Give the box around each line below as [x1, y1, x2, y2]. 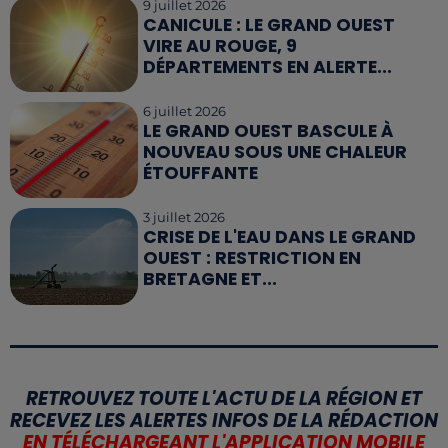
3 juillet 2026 [143, 209, 226, 226]
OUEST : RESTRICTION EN [143, 246, 362, 271]
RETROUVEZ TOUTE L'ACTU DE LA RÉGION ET [26, 384, 422, 412]
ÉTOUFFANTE [143, 161, 259, 186]
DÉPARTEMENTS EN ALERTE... [143, 54, 393, 79]
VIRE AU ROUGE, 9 [143, 33, 298, 58]
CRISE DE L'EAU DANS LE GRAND [143, 225, 417, 250]
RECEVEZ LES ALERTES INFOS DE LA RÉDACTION [10, 406, 438, 434]
